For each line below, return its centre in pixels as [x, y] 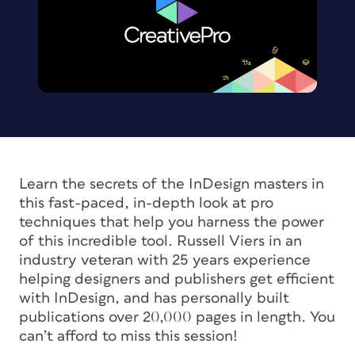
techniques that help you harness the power [172, 222]
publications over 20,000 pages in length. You [177, 317]
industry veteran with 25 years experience [165, 260]
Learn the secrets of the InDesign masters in [172, 184]
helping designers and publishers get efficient [177, 279]
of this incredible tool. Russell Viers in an [160, 241]
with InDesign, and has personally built [154, 298]
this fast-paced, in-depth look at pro [146, 203]
